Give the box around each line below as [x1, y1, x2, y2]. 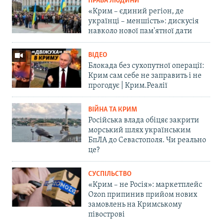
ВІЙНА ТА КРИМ [88, 106, 137, 113]
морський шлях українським [88, 126, 191, 134]
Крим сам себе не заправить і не [88, 71, 202, 80]
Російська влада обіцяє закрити [88, 116, 199, 124]
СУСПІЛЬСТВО [88, 170, 131, 178]
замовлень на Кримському [88, 200, 182, 209]
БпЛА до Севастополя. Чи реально [88, 136, 206, 144]
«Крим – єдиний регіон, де [88, 7, 184, 15]
